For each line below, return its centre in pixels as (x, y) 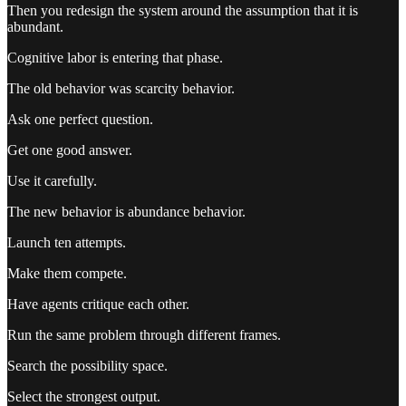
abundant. (35, 27)
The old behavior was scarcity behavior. (121, 89)
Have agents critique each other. (98, 304)
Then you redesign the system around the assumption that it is (183, 11)
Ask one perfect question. (80, 120)
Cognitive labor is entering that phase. (115, 58)
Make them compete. (67, 274)
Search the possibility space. (87, 366)
